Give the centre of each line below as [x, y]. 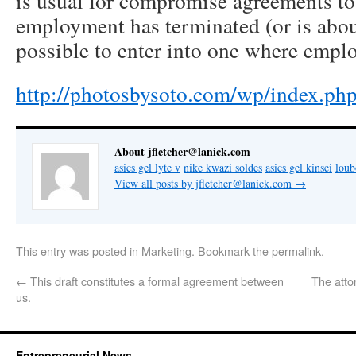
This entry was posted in [79, 251]
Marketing [166, 251]
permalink [296, 251]
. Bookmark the [232, 251]
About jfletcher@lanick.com [182, 151]
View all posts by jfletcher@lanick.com [205, 183]
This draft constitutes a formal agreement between [155, 281]
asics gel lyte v [147, 167]
